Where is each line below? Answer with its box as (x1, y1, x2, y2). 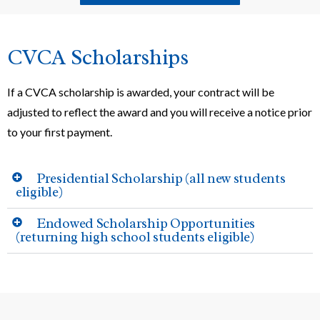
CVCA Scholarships (7, 43, 189, 71)
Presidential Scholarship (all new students (36, 169, 286, 187)
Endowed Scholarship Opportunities (36, 214, 256, 232)
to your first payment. (7, 124, 112, 139)
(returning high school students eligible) (16, 228, 254, 246)
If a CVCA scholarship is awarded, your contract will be (7, 84, 274, 99)
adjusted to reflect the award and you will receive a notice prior (7, 104, 312, 119)
